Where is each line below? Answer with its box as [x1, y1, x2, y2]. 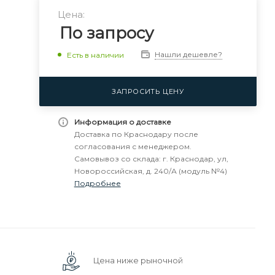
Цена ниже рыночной [93, 255, 183, 265]
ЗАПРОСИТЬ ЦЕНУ [111, 87, 184, 96]
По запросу [59, 23, 154, 43]
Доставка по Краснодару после [74, 130, 198, 139]
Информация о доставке [74, 117, 171, 126]
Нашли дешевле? [154, 50, 222, 59]
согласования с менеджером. [74, 142, 192, 151]
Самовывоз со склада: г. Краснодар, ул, [74, 154, 228, 163]
